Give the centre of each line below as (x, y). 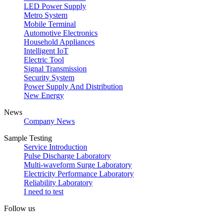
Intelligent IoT (46, 51)
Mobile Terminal (50, 24)
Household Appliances (59, 42)
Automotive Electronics (61, 33)
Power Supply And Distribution (73, 86)
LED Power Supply (55, 6)
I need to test (44, 191)
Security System (49, 77)
